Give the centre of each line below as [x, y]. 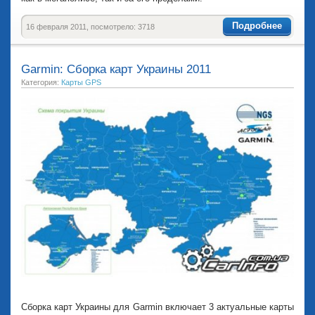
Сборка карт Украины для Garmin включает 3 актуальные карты [157, 307]
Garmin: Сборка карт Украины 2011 [116, 70]
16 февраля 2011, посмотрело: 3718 [90, 27]
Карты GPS [81, 83]
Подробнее [257, 25]
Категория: [41, 83]
